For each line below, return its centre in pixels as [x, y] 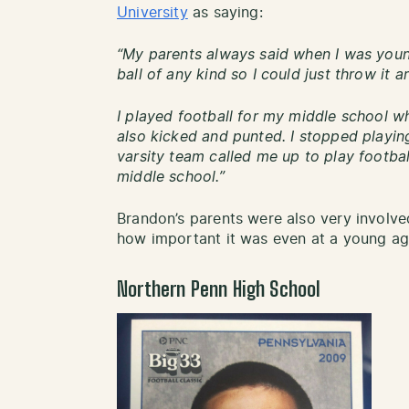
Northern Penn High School [219, 290]
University [152, 12]
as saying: [225, 12]
